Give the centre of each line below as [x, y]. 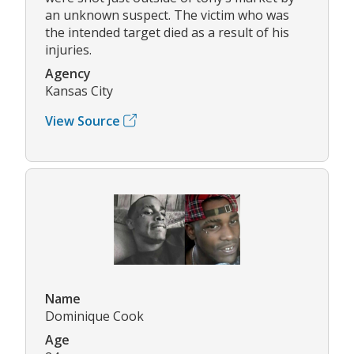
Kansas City [79, 90]
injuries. [68, 49]
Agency [68, 73]
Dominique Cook [94, 316]
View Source [83, 121]
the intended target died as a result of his [167, 32]
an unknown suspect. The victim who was [167, 15]
